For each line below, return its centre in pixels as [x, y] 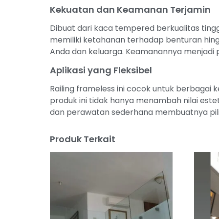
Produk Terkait [83, 139]
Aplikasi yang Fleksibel [101, 70]
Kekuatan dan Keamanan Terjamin [130, 10]
